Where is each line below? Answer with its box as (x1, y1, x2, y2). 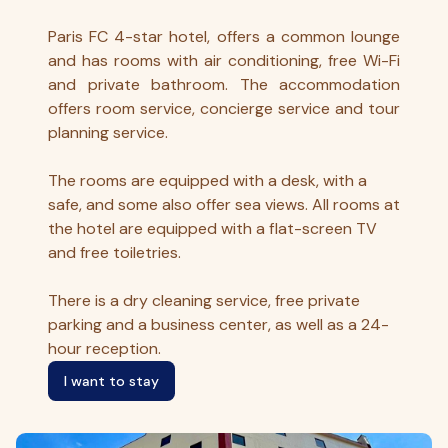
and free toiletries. (48, 242, 181, 264)
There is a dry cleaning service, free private (48, 290, 360, 312)
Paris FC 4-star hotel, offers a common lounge (48, 26, 400, 48)
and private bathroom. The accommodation (48, 74, 400, 96)
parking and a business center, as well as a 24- (48, 314, 389, 336)
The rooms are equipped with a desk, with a (48, 170, 367, 192)
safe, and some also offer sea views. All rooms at (48, 194, 400, 216)
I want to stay (64, 372, 159, 391)
